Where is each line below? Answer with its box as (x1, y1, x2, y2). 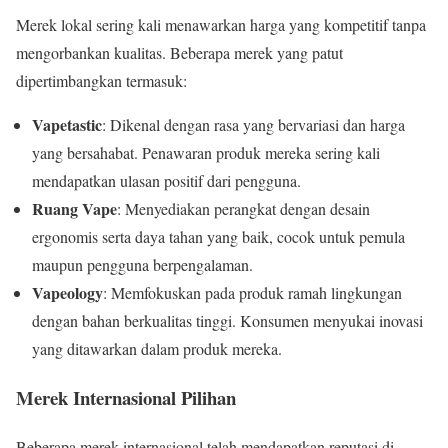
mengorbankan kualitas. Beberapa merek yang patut (16, 42, 343, 64)
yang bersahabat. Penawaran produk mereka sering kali (32, 142, 380, 164)
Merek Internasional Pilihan (16, 383, 236, 411)
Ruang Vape (32, 197, 117, 221)
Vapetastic (32, 113, 102, 137)
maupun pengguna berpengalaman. (32, 254, 253, 276)
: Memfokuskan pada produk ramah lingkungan (103, 282, 402, 304)
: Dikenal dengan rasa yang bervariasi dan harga (102, 114, 405, 136)
